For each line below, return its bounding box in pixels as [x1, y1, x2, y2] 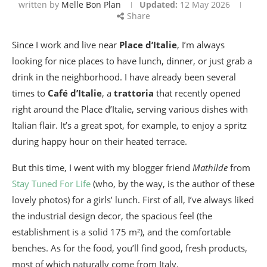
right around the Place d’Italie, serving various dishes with [12, 103, 248, 115]
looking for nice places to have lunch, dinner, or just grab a [12, 55, 252, 67]
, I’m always [177, 39, 225, 51]
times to [12, 87, 48, 99]
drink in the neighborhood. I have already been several [12, 71, 236, 83]
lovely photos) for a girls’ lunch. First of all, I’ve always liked [12, 194, 254, 206]
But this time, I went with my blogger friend [12, 162, 193, 173]
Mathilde [193, 162, 228, 173]
